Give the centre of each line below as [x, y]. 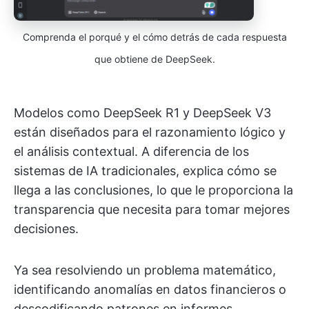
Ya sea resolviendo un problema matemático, [145, 270]
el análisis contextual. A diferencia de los [131, 152]
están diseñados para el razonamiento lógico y [150, 132]
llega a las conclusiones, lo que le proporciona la [153, 190]
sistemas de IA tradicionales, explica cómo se [145, 171]
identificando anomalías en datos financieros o [150, 290]
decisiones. [46, 229]
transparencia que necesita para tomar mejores [152, 210]
